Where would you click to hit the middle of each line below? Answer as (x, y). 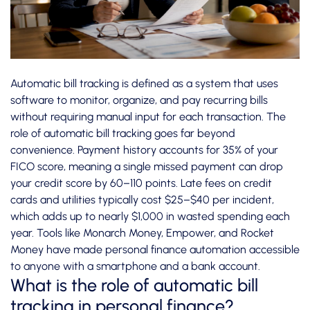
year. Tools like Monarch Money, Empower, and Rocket (142, 233)
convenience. (44, 150)
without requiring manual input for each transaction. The (148, 117)
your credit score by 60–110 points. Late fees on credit (141, 183)
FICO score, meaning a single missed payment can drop (147, 167)
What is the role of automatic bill (134, 285)
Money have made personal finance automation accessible (155, 250)
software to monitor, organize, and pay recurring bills (139, 100)
